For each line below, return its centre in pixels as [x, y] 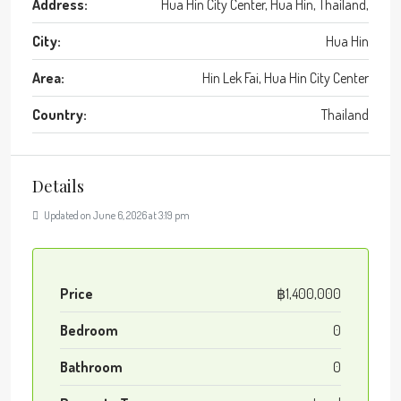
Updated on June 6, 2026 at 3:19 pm [116, 215]
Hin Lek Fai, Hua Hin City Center [286, 77]
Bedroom [89, 330]
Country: [60, 114]
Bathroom [91, 367]
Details [58, 186]
